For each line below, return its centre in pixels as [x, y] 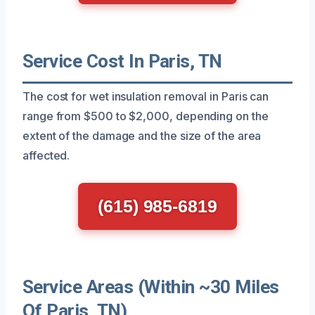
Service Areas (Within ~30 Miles [151, 287]
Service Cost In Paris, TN [122, 61]
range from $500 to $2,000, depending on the [146, 116]
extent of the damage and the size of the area [142, 135]
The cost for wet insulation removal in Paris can [146, 96]
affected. [46, 155]
